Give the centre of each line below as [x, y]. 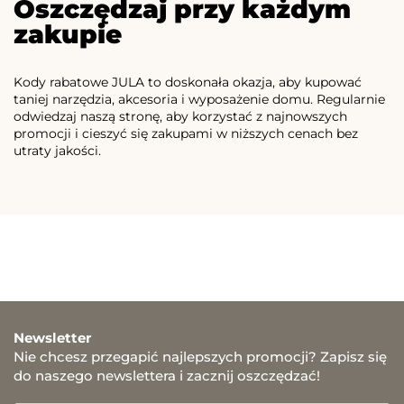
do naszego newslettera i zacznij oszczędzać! [167, 375]
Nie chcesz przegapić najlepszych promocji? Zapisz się [200, 356]
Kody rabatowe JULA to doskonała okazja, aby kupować [188, 82]
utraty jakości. [57, 150]
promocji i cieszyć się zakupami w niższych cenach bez [186, 133]
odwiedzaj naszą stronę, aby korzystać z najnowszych [180, 116]
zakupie [68, 34]
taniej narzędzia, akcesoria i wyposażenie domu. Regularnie [199, 99]
